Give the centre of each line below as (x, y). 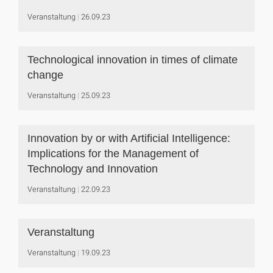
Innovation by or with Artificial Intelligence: (129, 138)
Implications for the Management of (113, 154)
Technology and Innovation (93, 169)
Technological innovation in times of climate (133, 60)
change (45, 75)
